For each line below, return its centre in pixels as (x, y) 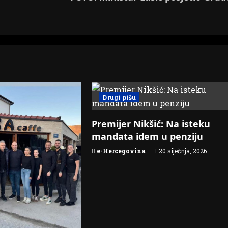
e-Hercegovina (121, 150)
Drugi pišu (119, 97)
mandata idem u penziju (148, 136)
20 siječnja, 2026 (182, 150)
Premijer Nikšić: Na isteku (151, 123)
